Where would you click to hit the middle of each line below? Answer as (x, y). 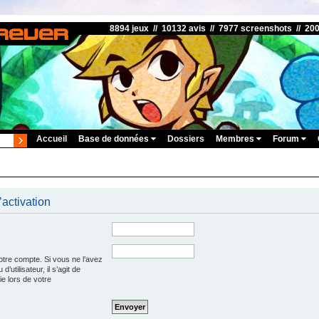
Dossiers (186, 139)
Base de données (115, 139)
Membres (236, 139)
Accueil (52, 139)
